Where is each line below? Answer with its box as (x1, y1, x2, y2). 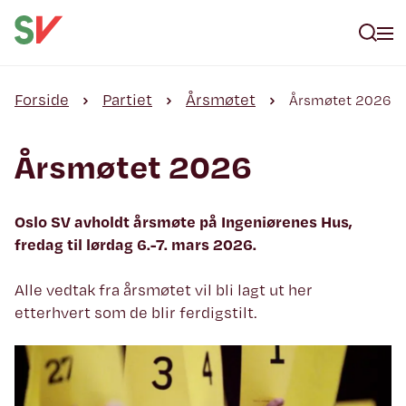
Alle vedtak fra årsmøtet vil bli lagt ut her (14, 279, 313, 300)
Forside (14, 89, 69, 110)
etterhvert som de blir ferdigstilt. (14, 302, 257, 323)
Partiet (102, 89, 152, 110)
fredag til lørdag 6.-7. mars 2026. (14, 234, 256, 255)
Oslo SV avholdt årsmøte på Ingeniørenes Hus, (14, 211, 353, 232)
